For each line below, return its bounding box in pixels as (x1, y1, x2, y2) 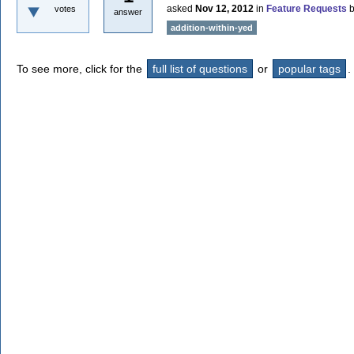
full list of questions (153, 62, 247, 75)
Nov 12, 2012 (195, 3, 254, 14)
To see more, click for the (17, 62, 145, 75)
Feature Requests (266, 3, 347, 14)
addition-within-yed (171, 23, 253, 32)
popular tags (278, 62, 341, 75)
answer (114, 7, 142, 17)
